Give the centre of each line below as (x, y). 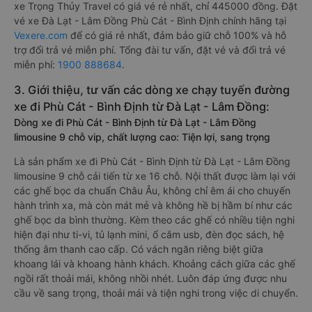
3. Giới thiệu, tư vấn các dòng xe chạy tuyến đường (152, 90)
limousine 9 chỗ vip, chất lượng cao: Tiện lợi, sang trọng (142, 137)
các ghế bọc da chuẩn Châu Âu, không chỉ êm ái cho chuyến (152, 190)
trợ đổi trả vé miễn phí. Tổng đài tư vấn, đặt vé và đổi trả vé (150, 50)
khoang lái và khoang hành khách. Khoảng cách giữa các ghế (155, 264)
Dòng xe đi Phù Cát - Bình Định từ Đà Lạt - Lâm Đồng (135, 122)
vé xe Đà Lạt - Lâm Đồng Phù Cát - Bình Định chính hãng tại (150, 21)
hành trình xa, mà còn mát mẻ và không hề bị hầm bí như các (153, 205)
